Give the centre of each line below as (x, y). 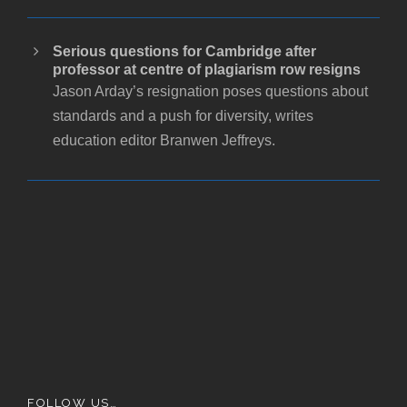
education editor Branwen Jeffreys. (164, 141)
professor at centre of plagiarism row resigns (207, 70)
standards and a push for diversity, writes (183, 116)
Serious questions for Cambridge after (184, 52)
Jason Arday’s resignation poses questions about (210, 92)
